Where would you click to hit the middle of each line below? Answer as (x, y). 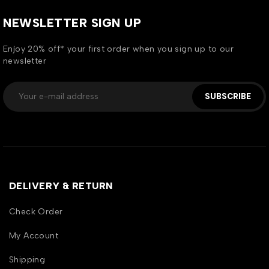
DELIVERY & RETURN (61, 186)
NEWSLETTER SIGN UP (72, 23)
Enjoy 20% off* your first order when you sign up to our (118, 49)
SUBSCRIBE (228, 97)
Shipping (27, 260)
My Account (34, 236)
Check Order (36, 212)
